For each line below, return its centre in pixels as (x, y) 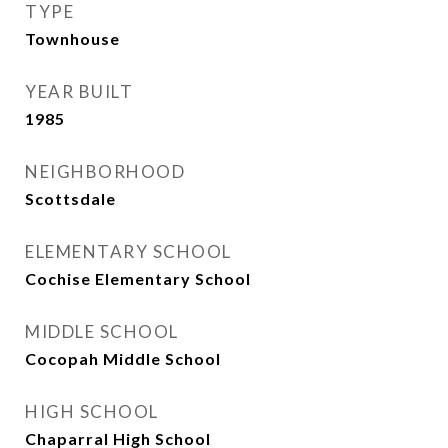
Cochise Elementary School (138, 278)
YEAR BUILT (79, 91)
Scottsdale (70, 198)
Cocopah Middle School (123, 358)
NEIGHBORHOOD (105, 171)
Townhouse (72, 38)
